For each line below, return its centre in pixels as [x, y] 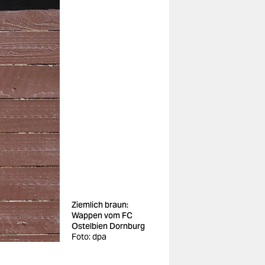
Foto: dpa [89, 237]
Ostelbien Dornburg [108, 226]
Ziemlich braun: [100, 205]
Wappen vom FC [102, 215]
